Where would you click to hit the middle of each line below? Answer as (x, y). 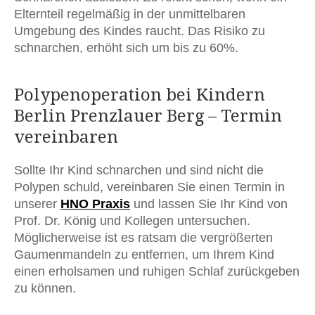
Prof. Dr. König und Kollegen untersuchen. (132, 220)
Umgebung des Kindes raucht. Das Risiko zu (140, 31)
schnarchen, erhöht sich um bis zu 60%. (126, 47)
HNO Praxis (95, 204)
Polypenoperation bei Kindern (140, 95)
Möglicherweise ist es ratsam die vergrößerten (143, 237)
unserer (37, 204)
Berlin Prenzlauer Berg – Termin (148, 116)
